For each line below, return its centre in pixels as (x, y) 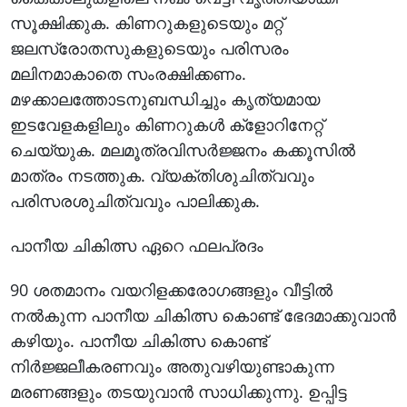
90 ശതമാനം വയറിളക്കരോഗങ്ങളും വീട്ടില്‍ (172, 289)
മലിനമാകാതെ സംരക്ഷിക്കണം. (129, 73)
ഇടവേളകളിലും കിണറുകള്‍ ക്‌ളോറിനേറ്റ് (167, 124)
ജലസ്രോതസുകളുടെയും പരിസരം (150, 48)
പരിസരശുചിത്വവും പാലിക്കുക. (135, 200)
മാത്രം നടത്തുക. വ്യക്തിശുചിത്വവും (163, 175)
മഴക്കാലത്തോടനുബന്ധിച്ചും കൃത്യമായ (165, 99)
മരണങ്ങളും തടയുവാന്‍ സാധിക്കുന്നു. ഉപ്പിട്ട (179, 391)
